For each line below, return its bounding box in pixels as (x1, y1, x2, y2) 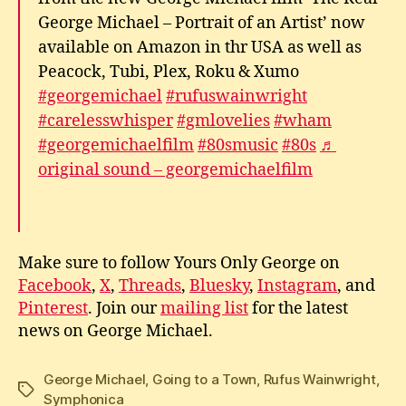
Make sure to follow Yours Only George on (18, 253, 340, 274)
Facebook (18, 275, 92, 296)
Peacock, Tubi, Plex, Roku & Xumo (38, 61, 299, 82)
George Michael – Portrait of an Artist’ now (38, 12, 365, 34)
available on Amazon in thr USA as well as (38, 36, 362, 58)
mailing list (160, 298, 248, 319)
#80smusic (198, 134, 278, 156)
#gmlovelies (177, 110, 270, 131)
